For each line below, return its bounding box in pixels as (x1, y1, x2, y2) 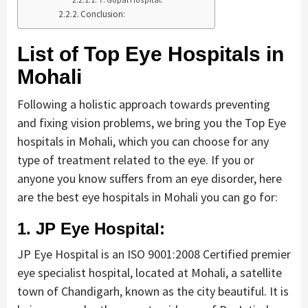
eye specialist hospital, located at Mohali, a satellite (17, 264, 282, 280)
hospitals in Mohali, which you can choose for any (17, 133, 269, 149)
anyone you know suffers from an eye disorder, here (17, 170, 282, 186)
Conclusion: (80, 8, 126, 20)
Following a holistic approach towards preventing (17, 96, 270, 112)
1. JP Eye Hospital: (17, 219, 165, 238)
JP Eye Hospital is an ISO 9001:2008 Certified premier (17, 245, 291, 262)
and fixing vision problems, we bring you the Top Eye (17, 114, 286, 131)
